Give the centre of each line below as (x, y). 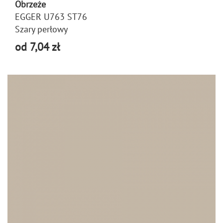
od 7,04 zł (37, 47)
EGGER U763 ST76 (51, 16)
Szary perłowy (41, 29)
